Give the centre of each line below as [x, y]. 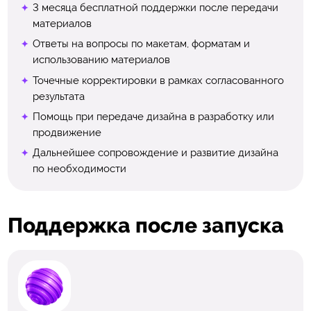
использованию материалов [101, 60]
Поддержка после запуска [145, 226]
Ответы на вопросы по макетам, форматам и [141, 44]
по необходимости [79, 169]
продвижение [67, 133]
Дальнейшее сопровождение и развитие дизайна [155, 153]
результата [58, 96]
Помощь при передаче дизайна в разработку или [153, 117]
